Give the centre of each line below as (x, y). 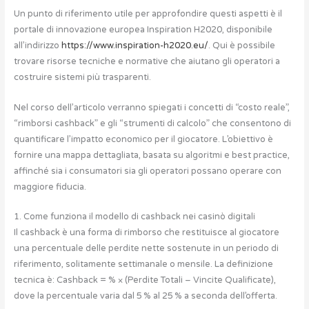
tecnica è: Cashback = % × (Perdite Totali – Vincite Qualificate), (144, 280)
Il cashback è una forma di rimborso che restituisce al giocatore (146, 233)
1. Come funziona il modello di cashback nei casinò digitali (134, 217)
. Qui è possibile (241, 46)
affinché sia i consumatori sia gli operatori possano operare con (147, 171)
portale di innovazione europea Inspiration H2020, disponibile (143, 30)
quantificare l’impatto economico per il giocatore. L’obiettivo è (143, 139)
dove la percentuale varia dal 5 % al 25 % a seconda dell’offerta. (145, 296)
